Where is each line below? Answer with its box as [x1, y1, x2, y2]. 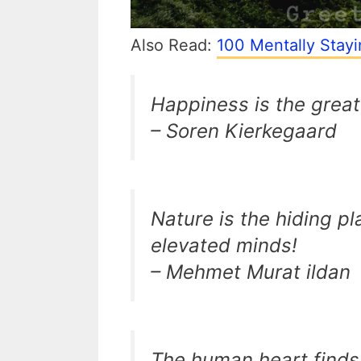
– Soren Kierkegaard [151, 119, 337, 143]
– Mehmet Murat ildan [151, 260, 351, 284]
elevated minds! [151, 234, 297, 257]
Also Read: [131, 35, 217, 55]
